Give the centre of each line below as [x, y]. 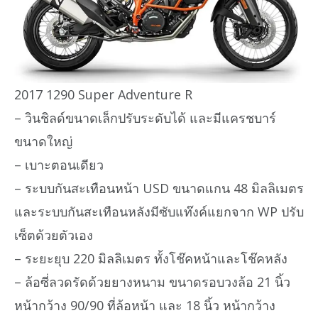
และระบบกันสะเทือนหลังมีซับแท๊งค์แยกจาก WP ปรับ [159, 211]
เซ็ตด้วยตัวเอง [54, 235]
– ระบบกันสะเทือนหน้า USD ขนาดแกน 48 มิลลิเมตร [159, 188]
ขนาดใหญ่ [43, 141]
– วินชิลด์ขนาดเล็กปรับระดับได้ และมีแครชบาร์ [145, 117]
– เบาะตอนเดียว [59, 164]
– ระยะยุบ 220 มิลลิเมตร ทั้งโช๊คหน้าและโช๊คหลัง [151, 258]
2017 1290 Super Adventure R [103, 94]
